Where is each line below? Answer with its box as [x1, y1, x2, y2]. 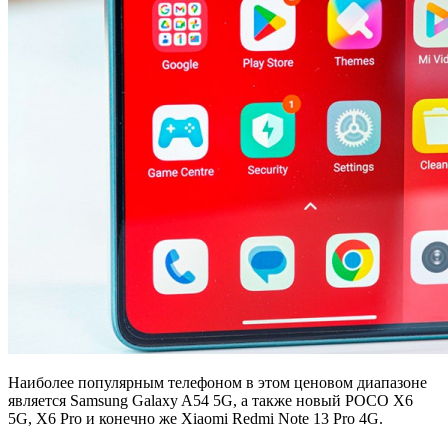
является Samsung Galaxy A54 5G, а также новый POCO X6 [8, 392, 413, 410]
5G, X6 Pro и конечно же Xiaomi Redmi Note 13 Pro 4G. [8, 410, 383, 428]
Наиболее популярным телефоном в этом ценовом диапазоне [8, 374, 427, 392]
